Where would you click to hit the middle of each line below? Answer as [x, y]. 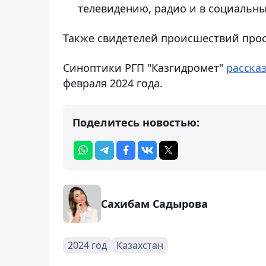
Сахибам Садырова [154, 203]
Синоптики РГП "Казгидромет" [145, 67]
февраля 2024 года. [113, 83]
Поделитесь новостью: [136, 122]
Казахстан [140, 245]
